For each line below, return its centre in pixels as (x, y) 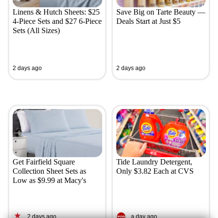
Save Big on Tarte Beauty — (161, 12)
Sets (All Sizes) (36, 31)
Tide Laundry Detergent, (154, 162)
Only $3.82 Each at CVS (155, 171)
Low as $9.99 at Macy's (49, 181)
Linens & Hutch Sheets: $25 (56, 12)
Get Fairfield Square (44, 162)
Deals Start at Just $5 (148, 21)
